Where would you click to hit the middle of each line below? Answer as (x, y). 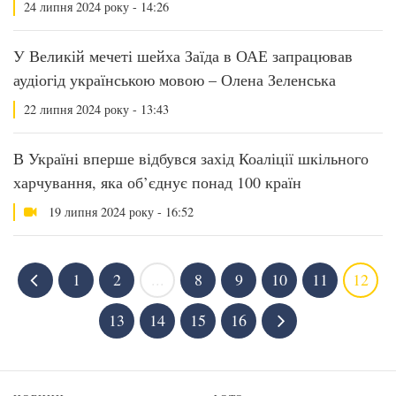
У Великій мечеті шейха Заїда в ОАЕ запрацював (183, 56)
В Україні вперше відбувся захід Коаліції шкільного (191, 158)
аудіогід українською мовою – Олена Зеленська (175, 80)
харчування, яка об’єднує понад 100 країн (157, 182)
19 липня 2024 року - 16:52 (119, 212)
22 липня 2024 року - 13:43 (96, 109)
